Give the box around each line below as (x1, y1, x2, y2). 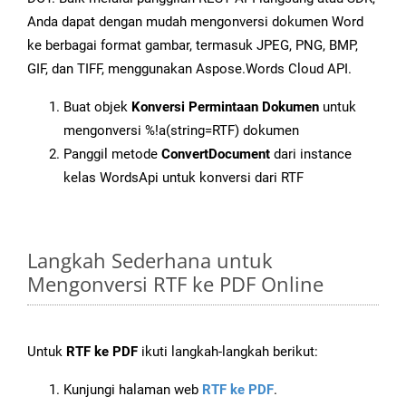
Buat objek (63, 99, 131, 116)
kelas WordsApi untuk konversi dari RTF (63, 169, 304, 187)
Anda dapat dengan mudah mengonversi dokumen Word (27, 14, 363, 31)
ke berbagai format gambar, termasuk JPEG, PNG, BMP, (27, 37, 358, 54)
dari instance (270, 146, 352, 163)
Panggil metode (63, 146, 161, 163)
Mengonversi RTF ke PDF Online (27, 270, 324, 298)
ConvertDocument (161, 146, 270, 163)
